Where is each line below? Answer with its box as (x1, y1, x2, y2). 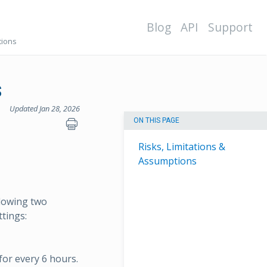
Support (208, 19, 253, 35)
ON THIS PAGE (133, 116, 179, 125)
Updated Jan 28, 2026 (10, 103, 80, 114)
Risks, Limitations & (138, 140, 225, 154)
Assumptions (138, 154, 197, 168)
